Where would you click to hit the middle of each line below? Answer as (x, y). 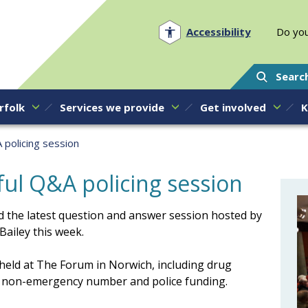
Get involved (233, 107)
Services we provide (112, 107)
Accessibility (218, 32)
